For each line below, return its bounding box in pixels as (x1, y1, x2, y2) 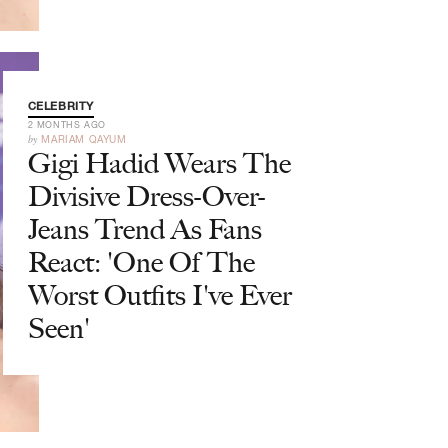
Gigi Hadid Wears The (27, 146, 291, 180)
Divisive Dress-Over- (27, 179, 265, 213)
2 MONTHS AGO (27, 119, 106, 130)
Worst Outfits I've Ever (27, 278, 292, 312)
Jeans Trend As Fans (27, 212, 262, 246)
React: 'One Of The (27, 245, 255, 279)
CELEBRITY (27, 100, 94, 112)
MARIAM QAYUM (41, 133, 127, 145)
